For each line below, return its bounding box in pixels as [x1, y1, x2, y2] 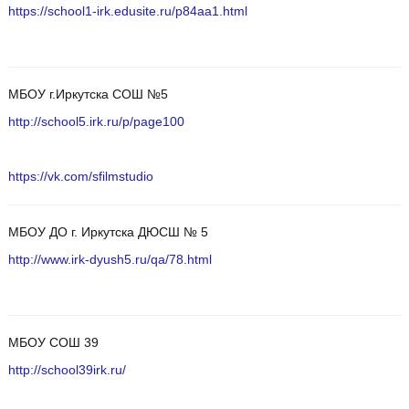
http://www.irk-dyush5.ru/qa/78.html [7, 253, 212, 267]
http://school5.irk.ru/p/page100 [7, 115, 184, 130]
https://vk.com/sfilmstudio [7, 170, 153, 184]
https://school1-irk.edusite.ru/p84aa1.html [7, 5, 247, 19]
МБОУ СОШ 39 [7, 336, 99, 351]
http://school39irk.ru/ [7, 363, 126, 378]
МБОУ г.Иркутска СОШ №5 [7, 88, 168, 102]
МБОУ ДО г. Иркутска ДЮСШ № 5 [7, 225, 208, 240]
